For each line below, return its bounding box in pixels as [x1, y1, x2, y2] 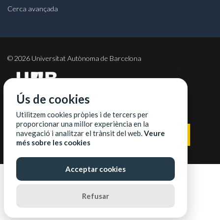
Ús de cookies [16, 92, 90, 106]
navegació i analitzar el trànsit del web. [16, 129, 144, 137]
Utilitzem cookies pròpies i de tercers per [16, 110, 148, 119]
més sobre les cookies [16, 138, 90, 147]
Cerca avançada [7, 4, 58, 13]
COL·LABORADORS [7, 104, 69, 112]
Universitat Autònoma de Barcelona [30, 54, 141, 63]
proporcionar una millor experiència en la [16, 119, 149, 128]
